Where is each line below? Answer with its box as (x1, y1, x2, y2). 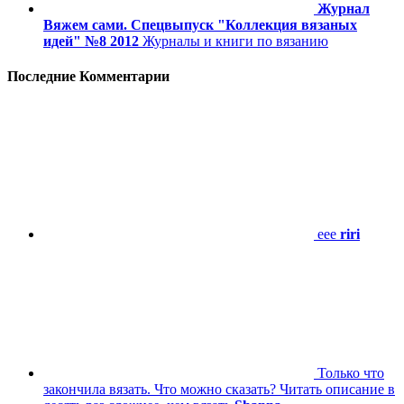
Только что (317, 365, 384, 381)
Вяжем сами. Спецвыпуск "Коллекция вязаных (43, 16, 357, 32)
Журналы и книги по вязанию (142, 32, 328, 49)
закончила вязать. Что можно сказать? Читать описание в (43, 381, 395, 398)
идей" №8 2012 (43, 32, 139, 49)
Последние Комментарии (7, 68, 170, 84)
